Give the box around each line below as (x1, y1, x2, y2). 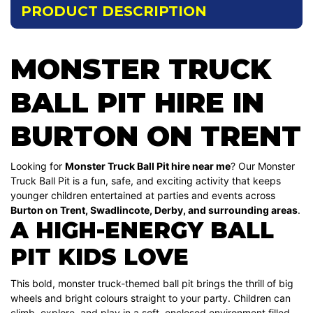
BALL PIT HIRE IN (10, 85, 264, 119)
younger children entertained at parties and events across (10, 189, 275, 201)
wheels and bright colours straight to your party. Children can (10, 291, 291, 304)
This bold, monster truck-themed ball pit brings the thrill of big (10, 277, 293, 289)
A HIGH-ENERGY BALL (10, 216, 274, 244)
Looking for (10, 159, 65, 172)
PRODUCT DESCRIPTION (21, 2, 207, 20)
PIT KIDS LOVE (10, 242, 189, 270)
